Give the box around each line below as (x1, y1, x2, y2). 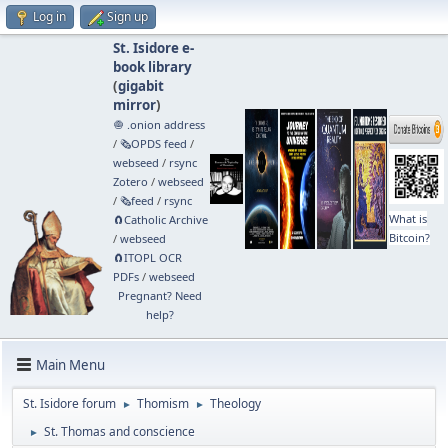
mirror (112, 96, 156, 114)
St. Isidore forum (23, 395, 116, 412)
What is (388, 211, 427, 226)
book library (112, 58, 192, 76)
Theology (210, 395, 261, 412)
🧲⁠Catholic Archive (112, 212, 208, 227)
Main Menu (36, 355, 105, 374)
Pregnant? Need (118, 288, 203, 303)
